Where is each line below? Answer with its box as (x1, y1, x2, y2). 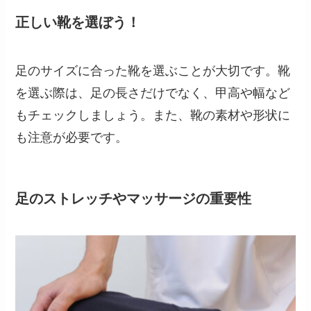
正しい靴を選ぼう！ (15, 15, 141, 31)
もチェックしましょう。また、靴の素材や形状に (15, 108, 291, 122)
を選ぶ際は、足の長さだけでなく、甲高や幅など (15, 85, 291, 100)
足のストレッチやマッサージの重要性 (15, 190, 252, 206)
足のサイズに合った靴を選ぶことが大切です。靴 (15, 63, 291, 78)
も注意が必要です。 (15, 130, 128, 144)
